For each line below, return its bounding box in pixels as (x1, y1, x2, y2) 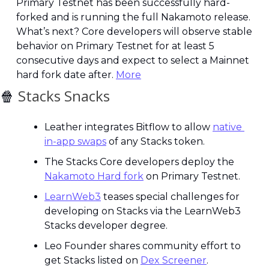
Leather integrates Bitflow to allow (44, 121, 213, 133)
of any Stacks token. (106, 136, 205, 147)
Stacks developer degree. (44, 220, 168, 231)
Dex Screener (141, 255, 207, 266)
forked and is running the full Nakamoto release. (16, 11, 250, 23)
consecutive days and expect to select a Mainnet (16, 55, 249, 66)
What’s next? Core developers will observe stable (16, 26, 252, 37)
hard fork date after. (16, 69, 116, 80)
